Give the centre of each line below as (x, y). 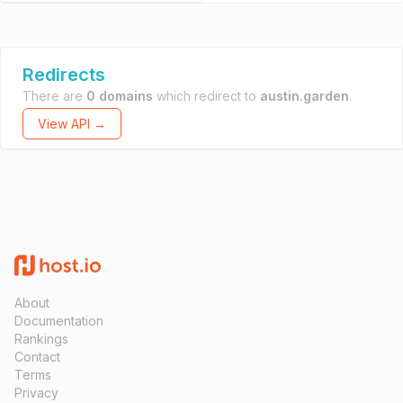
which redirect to (206, 96)
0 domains (120, 96)
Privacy (36, 393)
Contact (37, 357)
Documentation (59, 321)
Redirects (64, 75)
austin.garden (304, 96)
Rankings (41, 339)
